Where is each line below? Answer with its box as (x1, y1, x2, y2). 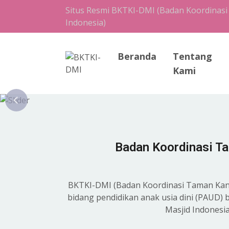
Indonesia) (65, 17, 106, 28)
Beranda (117, 50, 156, 62)
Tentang (172, 50, 212, 62)
